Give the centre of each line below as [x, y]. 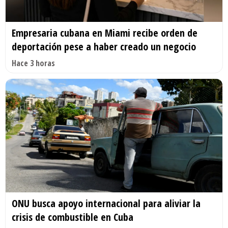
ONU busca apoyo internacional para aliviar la [106, 204]
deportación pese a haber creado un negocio [104, 46]
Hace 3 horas [33, 63]
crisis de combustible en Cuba [73, 217]
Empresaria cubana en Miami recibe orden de [105, 33]
